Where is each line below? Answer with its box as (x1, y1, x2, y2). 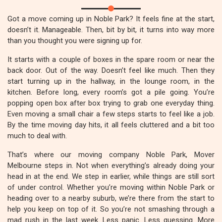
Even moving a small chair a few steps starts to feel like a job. (7, 110, 215, 118)
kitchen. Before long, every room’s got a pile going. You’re (7, 88, 215, 97)
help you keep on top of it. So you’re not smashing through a (7, 205, 215, 214)
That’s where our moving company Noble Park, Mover (7, 150, 215, 159)
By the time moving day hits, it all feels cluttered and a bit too (7, 120, 215, 129)
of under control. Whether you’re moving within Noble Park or (7, 183, 215, 192)
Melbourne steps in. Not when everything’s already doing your (7, 161, 215, 170)
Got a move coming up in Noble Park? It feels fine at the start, (7, 14, 215, 23)
